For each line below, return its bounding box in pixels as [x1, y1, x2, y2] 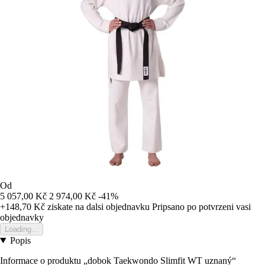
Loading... [5, 224, 38, 234]
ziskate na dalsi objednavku [45, 201, 150, 212]
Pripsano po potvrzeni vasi [152, 201, 251, 212]
